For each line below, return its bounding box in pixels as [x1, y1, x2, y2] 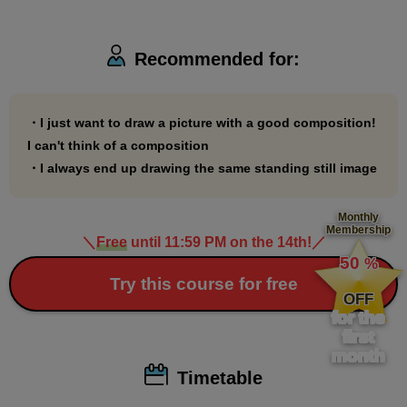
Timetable [176, 367, 263, 388]
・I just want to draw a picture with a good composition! [27, 115, 376, 131]
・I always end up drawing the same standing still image [27, 161, 377, 176]
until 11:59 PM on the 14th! [126, 234, 312, 251]
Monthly [338, 211, 380, 224]
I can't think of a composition [27, 138, 209, 154]
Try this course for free [109, 274, 298, 294]
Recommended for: [134, 49, 301, 70]
